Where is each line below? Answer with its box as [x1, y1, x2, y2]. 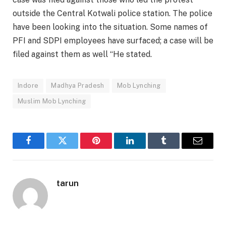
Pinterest [95, 143, 127, 153]
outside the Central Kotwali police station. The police [13, 8, 212, 18]
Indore [18, 81, 39, 89]
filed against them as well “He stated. [13, 49, 152, 59]
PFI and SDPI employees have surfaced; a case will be [13, 35, 213, 45]
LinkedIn [129, 143, 162, 153]
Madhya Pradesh [51, 81, 104, 89]
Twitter [62, 143, 88, 153]
